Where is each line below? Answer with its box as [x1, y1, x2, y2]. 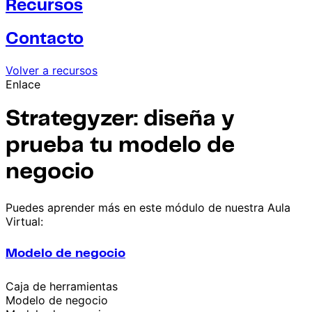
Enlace [6, 77, 40, 92]
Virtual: [6, 214, 43, 228]
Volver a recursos [6, 63, 97, 78]
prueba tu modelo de [6, 135, 235, 157]
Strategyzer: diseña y [6, 109, 235, 130]
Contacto [6, 31, 84, 48]
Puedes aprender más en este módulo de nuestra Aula [6, 200, 290, 214]
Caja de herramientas [6, 279, 118, 293]
